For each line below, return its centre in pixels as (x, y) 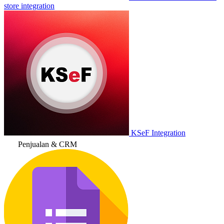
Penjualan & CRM (47, 144)
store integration (29, 6)
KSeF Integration (158, 133)
